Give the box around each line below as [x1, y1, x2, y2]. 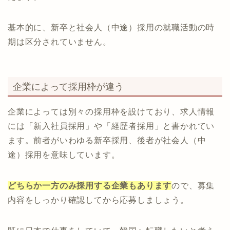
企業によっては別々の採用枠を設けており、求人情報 [8, 107, 215, 117]
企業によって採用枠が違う [13, 81, 124, 92]
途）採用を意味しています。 [8, 150, 120, 160]
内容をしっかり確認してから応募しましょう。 [8, 196, 189, 205]
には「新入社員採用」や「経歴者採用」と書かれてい [8, 122, 215, 131]
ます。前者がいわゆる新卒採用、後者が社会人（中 [8, 136, 206, 145]
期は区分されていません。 [8, 37, 111, 46]
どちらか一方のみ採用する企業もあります [8, 181, 172, 190]
